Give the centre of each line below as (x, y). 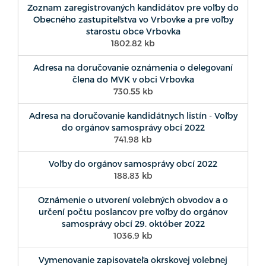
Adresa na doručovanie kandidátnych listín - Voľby (133, 115)
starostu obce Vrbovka (133, 31)
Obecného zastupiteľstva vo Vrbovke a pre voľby (133, 19)
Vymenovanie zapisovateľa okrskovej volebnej (133, 259)
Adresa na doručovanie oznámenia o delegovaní (133, 67)
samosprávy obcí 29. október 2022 (133, 223)
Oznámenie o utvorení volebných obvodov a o (133, 199)
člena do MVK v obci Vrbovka (133, 79)
